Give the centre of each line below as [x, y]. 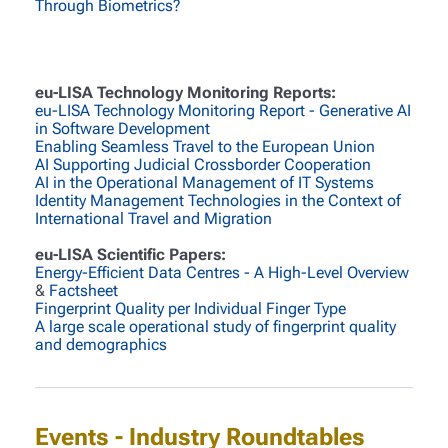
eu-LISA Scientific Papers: [130, 254]
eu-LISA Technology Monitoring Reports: [185, 92]
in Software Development [122, 128]
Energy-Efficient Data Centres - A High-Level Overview [221, 272]
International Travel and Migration [153, 218]
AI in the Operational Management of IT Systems [204, 182]
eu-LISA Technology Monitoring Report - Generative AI [222, 110]
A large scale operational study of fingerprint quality [215, 326]
